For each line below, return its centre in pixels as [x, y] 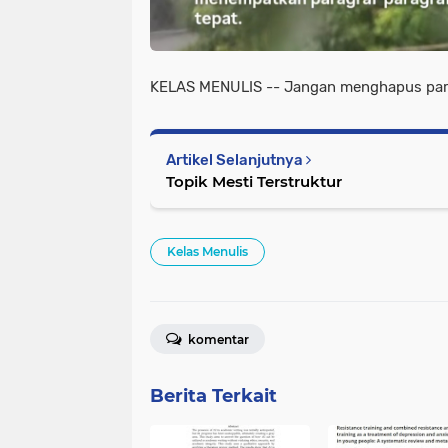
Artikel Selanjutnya [236, 159]
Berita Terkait [213, 395]
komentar [217, 339]
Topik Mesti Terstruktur [254, 181]
